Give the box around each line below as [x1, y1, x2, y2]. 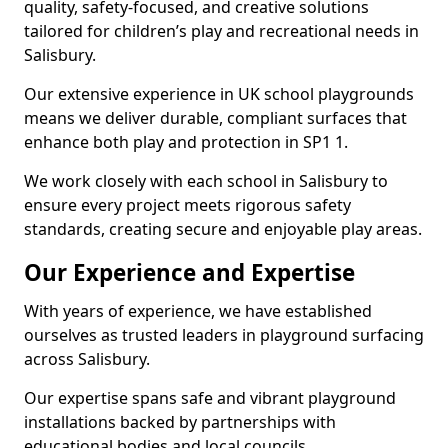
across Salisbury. [24, 348, 150, 370]
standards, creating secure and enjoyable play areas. [24, 218, 422, 240]
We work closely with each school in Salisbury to [24, 170, 388, 192]
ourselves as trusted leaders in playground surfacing [24, 324, 424, 346]
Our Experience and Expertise [24, 257, 355, 288]
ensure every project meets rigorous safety [24, 194, 351, 216]
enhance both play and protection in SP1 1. [24, 131, 348, 153]
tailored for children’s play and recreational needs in [24, 20, 419, 42]
